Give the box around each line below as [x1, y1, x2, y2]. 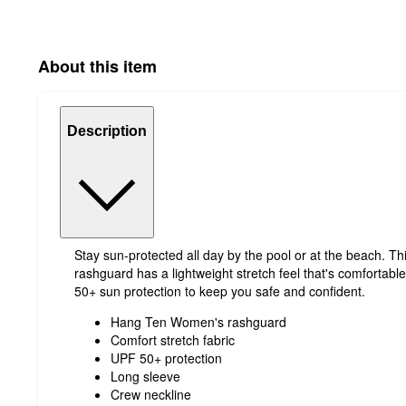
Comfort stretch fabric [111, 331, 235, 350]
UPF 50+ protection [111, 349, 222, 368]
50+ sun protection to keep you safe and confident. [74, 282, 365, 301]
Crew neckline [111, 385, 191, 404]
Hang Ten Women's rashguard [111, 313, 286, 332]
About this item [38, 54, 157, 79]
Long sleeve [111, 367, 180, 386]
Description [67, 122, 147, 139]
